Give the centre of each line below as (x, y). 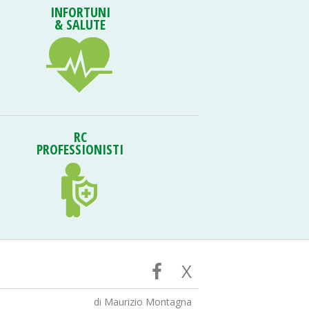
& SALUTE (80, 24)
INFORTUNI (80, 12)
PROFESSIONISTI (80, 149)
